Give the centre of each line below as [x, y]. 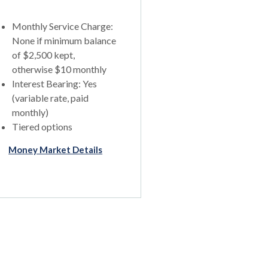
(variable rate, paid [51, 98]
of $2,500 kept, [44, 55]
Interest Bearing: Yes [55, 83]
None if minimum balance [64, 40]
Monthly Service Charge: [63, 26]
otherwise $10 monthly [60, 69]
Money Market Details [56, 150]
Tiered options [42, 127]
